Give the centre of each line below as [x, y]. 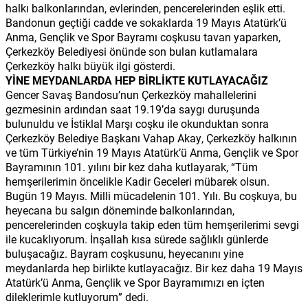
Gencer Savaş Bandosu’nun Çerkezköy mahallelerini [131, 94]
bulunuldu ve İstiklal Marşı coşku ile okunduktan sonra [137, 123]
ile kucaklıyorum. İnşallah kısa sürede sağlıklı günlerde [137, 239]
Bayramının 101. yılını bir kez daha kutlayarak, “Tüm [132, 166]
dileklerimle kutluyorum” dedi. [77, 296]
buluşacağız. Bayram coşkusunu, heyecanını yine [124, 253]
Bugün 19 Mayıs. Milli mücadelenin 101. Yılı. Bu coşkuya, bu [151, 195]
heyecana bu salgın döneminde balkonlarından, [120, 210]
